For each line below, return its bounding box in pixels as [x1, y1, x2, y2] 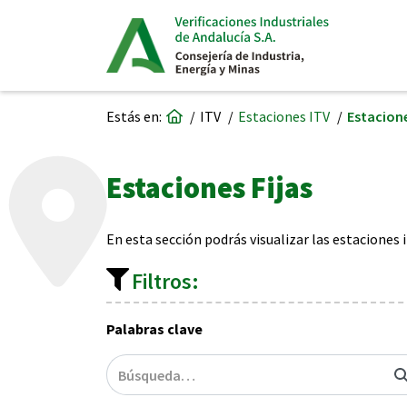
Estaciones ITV [238, 107, 330, 125]
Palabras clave [106, 320, 203, 338]
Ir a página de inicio [182, 106, 301, 124]
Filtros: [132, 267, 199, 295]
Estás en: [106, 107, 162, 125]
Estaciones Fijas [106, 170, 313, 206]
